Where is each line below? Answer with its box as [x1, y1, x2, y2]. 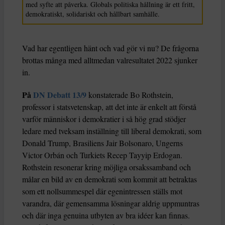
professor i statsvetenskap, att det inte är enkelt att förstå [22, 101, 196, 113]
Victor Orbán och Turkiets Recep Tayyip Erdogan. [22, 150, 182, 161]
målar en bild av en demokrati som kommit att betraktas [22, 174, 197, 185]
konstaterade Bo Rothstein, [88, 89, 173, 100]
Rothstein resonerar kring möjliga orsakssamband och [22, 162, 191, 173]
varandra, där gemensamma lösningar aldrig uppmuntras [22, 198, 199, 209]
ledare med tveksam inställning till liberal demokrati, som [22, 126, 201, 137]
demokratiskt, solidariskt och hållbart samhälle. [26, 9, 160, 19]
